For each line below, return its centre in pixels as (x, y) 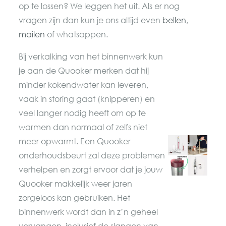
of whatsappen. (77, 34)
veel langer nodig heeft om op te (82, 113)
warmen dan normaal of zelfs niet (83, 127)
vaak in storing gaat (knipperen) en (87, 99)
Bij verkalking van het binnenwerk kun (91, 56)
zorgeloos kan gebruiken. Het (75, 198)
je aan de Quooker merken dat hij (84, 71)
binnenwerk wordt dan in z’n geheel (89, 212)
